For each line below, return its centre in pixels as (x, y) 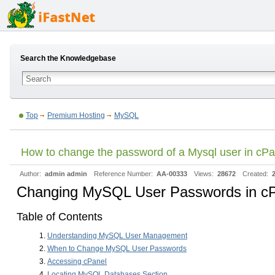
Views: (205, 174)
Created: (256, 174)
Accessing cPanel (77, 261)
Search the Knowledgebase (68, 58)
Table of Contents (60, 217)
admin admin (66, 174)
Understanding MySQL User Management (117, 236)
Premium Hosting (76, 115)
